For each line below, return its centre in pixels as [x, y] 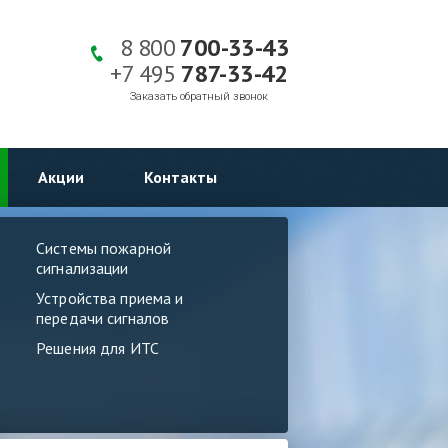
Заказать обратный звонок [199, 96]
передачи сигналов [103, 318]
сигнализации [82, 268]
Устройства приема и [110, 298]
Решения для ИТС [97, 348]
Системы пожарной [104, 248]
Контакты [180, 177]
